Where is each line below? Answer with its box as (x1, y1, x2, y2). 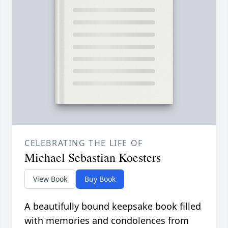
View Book (33, 174, 67, 184)
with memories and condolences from (24, 214, 189, 227)
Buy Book (84, 174, 116, 184)
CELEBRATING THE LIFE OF (24, 137, 143, 149)
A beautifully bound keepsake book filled (24, 200, 201, 213)
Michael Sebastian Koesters (24, 149, 161, 166)
